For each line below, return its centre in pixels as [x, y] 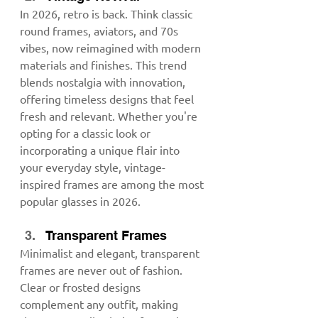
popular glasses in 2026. [80, 201]
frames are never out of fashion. [103, 269]
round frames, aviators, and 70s [100, 30]
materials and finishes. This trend [105, 64]
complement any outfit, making [100, 303]
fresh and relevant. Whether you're [110, 115]
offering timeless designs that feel [108, 98]
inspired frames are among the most [113, 183]
